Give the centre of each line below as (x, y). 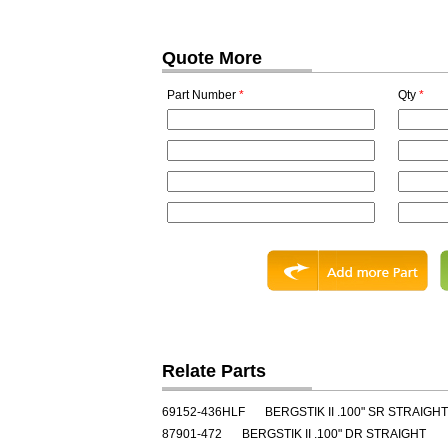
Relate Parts (214, 371)
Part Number (203, 95)
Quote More (212, 58)
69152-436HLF (203, 412)
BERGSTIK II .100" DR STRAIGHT (334, 434)
